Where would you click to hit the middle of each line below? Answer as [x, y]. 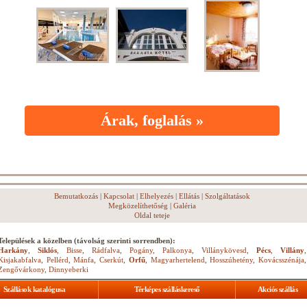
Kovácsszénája [282, 260]
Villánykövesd [224, 250]
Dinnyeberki [69, 269]
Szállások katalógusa [34, 289]
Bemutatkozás [76, 196]
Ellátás [189, 196]
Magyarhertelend [177, 260]
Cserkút [112, 260]
